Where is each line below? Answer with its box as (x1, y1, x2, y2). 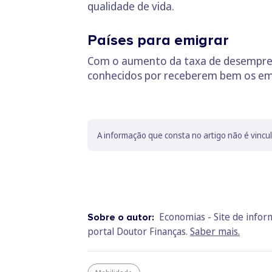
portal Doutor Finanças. (87, 225, 190, 238)
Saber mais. (190, 225, 240, 238)
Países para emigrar (87, 32, 229, 49)
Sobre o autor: (87, 211, 157, 223)
